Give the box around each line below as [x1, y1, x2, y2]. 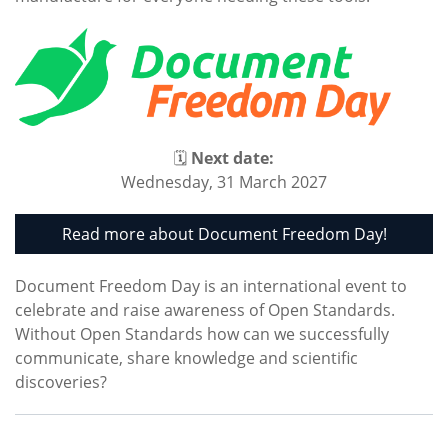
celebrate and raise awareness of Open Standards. [15, 299, 399, 322]
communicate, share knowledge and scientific [15, 347, 358, 370]
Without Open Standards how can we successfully [15, 323, 389, 346]
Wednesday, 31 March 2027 [121, 171, 327, 194]
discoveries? [15, 371, 107, 394]
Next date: [191, 147, 274, 170]
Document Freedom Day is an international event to [15, 275, 407, 298]
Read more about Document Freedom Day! [61, 223, 387, 246]
